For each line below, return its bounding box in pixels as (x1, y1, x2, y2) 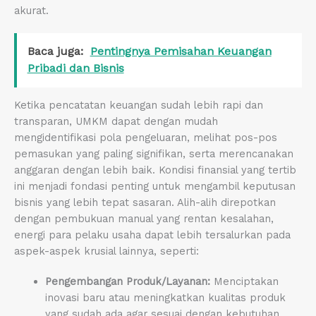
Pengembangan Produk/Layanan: (44, 275, 210, 288)
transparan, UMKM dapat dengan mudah (14, 115, 218, 128)
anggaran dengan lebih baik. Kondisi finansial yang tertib (14, 164, 296, 177)
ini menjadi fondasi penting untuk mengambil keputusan (14, 180, 296, 193)
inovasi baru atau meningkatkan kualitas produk (44, 291, 286, 305)
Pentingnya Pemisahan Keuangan (90, 44, 272, 59)
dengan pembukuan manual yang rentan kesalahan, (14, 212, 274, 226)
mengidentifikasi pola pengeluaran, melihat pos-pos (14, 131, 277, 145)
